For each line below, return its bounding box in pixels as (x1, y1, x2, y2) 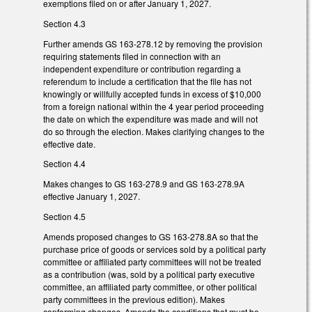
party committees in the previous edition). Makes (43, 292, 225, 305)
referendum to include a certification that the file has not (43, 75, 251, 87)
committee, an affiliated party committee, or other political (43, 280, 257, 292)
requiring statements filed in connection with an (43, 49, 221, 62)
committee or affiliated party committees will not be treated (43, 255, 261, 267)
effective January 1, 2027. (43, 190, 140, 203)
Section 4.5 (43, 210, 86, 222)
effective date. (43, 137, 95, 150)
